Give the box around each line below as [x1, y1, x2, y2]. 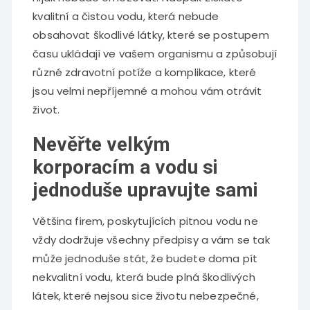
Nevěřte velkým [33, 133, 171, 156]
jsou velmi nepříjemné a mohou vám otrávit [33, 84, 262, 98]
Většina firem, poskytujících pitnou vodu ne [33, 214, 258, 228]
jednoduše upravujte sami [33, 179, 259, 201]
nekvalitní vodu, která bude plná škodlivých [33, 270, 255, 284]
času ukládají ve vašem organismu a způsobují [33, 46, 277, 61]
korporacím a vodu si [33, 156, 219, 179]
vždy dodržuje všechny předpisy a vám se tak [33, 232, 270, 247]
